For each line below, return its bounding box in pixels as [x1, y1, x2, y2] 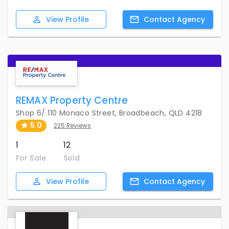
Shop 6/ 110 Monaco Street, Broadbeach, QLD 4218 [16, 107, 202, 118]
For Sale [16, 153, 46, 164]
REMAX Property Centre [16, 93, 128, 107]
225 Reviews [54, 121, 91, 130]
